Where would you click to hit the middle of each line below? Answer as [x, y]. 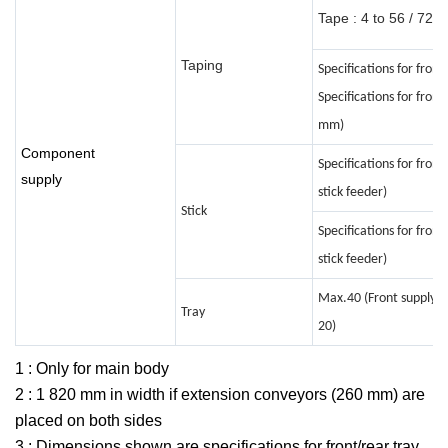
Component [58, 153]
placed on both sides [88, 421]
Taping [202, 65]
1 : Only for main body [92, 369]
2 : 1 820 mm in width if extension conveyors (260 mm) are [220, 395]
